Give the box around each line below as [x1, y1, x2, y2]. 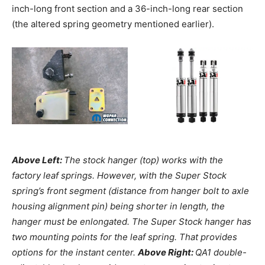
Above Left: [12, 154, 64, 166]
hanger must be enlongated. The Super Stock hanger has [12, 215, 251, 227]
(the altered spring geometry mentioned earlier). [12, 18, 214, 30]
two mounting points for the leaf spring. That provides [12, 231, 237, 243]
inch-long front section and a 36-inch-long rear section [12, 2, 243, 14]
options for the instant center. [12, 246, 138, 258]
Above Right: [138, 246, 195, 258]
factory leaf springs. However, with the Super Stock [12, 169, 227, 181]
